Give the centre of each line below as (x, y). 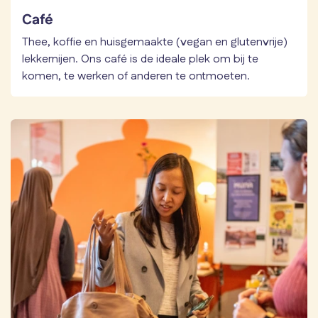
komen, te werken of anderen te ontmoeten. (137, 76)
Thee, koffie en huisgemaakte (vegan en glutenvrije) (155, 42)
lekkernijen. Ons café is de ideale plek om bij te (140, 59)
